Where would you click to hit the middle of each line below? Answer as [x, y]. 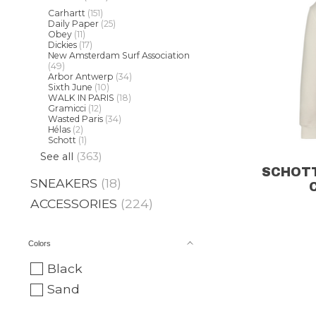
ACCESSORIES [74, 203]
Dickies [63, 44]
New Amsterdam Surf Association [119, 55]
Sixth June [71, 87]
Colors [40, 243]
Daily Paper [74, 23]
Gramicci [67, 108]
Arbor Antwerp [81, 76]
